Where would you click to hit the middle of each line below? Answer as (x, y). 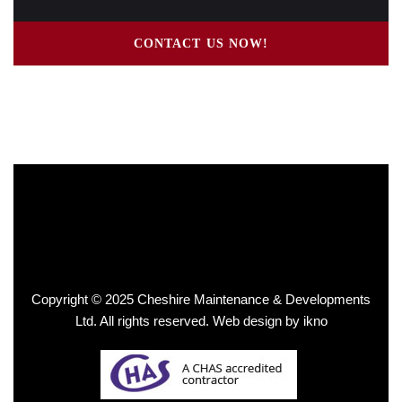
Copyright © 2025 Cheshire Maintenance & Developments (201, 299)
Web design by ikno (268, 321)
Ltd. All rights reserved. (142, 321)
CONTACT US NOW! (201, 44)
